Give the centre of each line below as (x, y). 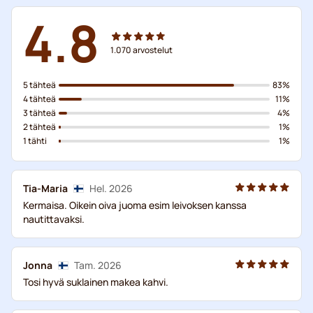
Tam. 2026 (98, 265)
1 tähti (35, 140)
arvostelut (153, 50)
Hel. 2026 (111, 188)
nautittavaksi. (54, 219)
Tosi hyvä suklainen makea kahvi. (96, 282)
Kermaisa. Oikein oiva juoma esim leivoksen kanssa (135, 205)
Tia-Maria (45, 188)
